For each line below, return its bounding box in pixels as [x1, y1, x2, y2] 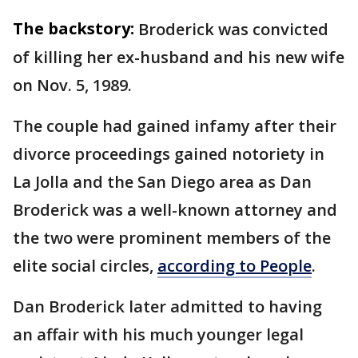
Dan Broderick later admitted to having [13, 296, 322, 318]
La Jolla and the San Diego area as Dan [13, 171, 312, 193]
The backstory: [13, 18, 134, 40]
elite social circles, [13, 255, 157, 277]
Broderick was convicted [138, 18, 328, 41]
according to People [157, 255, 312, 277]
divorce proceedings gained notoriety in [13, 143, 324, 165]
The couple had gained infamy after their [13, 115, 336, 137]
